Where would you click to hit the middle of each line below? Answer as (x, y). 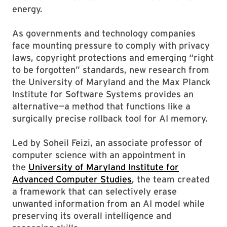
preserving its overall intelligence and (92, 216)
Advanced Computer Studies (72, 179)
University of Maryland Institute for (104, 167)
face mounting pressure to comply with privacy (111, 45)
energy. (27, 9)
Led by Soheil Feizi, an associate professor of (107, 143)
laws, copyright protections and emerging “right (113, 58)
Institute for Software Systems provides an (103, 94)
